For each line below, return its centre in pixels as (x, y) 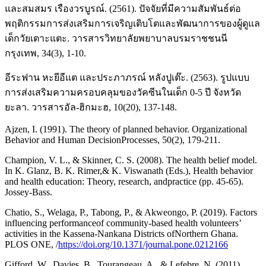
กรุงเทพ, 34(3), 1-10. (45, 53)
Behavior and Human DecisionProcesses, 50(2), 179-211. (113, 140)
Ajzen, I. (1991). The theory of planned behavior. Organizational (126, 129)
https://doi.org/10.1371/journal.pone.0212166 (143, 244)
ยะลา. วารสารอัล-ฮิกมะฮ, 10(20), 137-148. (91, 107)
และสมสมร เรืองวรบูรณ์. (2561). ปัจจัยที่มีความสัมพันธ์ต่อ (123, 8)
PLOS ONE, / (31, 244)
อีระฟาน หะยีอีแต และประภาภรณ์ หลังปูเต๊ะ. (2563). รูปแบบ (127, 77)
